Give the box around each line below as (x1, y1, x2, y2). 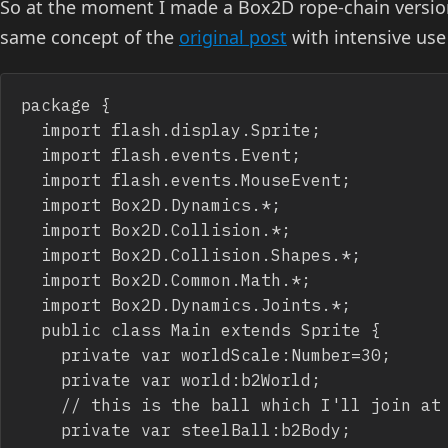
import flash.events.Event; (21, 143, 41, 165)
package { (21, 93, 111, 115)
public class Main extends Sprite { (21, 318, 41, 340)
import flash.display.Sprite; (21, 118, 41, 140)
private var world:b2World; (21, 368, 61, 390)
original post (179, 24, 287, 49)
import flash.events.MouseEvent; (21, 168, 41, 190)
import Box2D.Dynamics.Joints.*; (21, 293, 41, 315)
